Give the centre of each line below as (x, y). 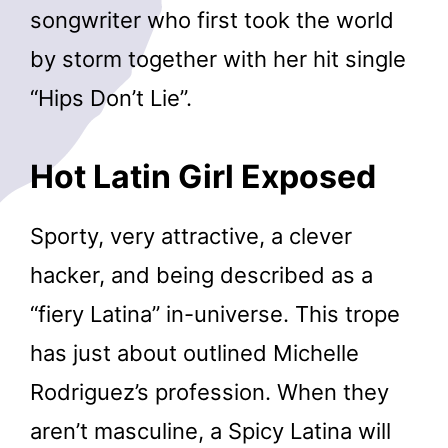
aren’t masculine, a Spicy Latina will (210, 431)
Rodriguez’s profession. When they (209, 392)
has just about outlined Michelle (194, 353)
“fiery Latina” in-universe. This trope (215, 314)
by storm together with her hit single (218, 58)
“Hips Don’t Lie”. (111, 97)
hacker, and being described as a (201, 275)
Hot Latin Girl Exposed (203, 177)
